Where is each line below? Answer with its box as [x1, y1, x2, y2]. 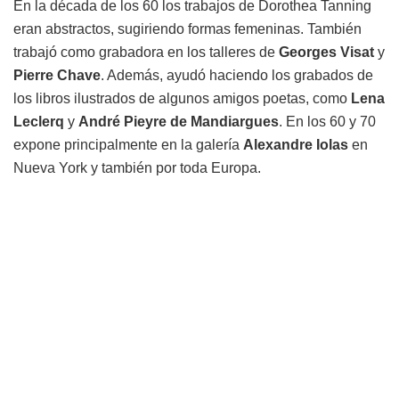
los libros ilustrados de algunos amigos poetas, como [13, 91, 351, 107]
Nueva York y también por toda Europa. [13, 160, 261, 176]
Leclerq [13, 114, 64, 130]
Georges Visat [279, 45, 374, 61]
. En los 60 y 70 [279, 114, 376, 130]
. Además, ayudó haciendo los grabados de [101, 68, 373, 84]
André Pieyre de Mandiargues [78, 114, 279, 130]
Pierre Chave [13, 68, 101, 84]
